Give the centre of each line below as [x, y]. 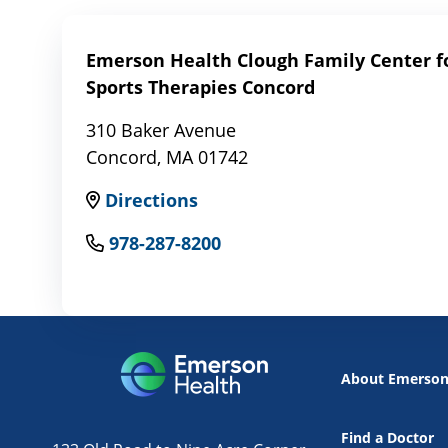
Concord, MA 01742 [167, 157]
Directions [151, 200]
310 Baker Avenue [161, 130]
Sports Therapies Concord [200, 87]
